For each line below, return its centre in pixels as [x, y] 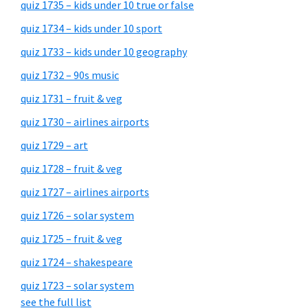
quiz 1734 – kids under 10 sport [91, 28]
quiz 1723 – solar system [77, 285]
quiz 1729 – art [54, 145]
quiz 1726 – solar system [77, 215]
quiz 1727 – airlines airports [85, 192]
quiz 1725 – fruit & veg [71, 239]
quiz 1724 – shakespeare [77, 262]
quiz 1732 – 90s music [70, 75]
